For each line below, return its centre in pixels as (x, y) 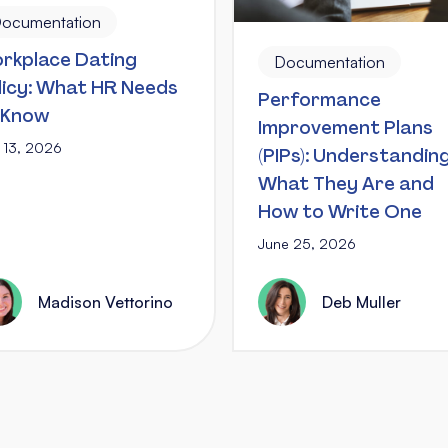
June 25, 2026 (307, 243)
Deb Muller (361, 301)
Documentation (329, 61)
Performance (319, 99)
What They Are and (346, 183)
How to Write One (340, 211)
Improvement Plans (345, 127)
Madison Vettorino (105, 301)
